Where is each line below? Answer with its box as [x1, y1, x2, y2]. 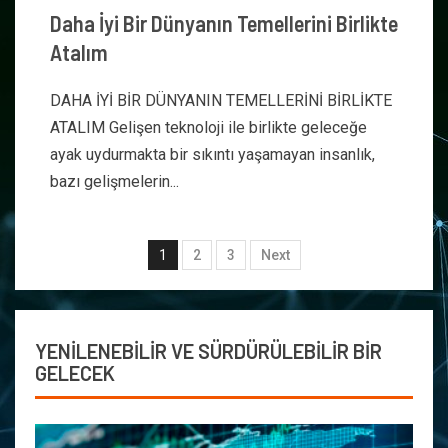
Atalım [50, 39, 108, 65]
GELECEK [35, 361, 115, 385]
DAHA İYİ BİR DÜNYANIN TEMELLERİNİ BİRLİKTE [50, 91, 392, 110]
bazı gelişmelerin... [50, 172, 179, 191]
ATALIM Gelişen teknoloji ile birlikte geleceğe [50, 118, 367, 137]
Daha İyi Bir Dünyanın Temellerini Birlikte [50, 10, 398, 36]
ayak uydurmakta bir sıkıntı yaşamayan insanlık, [50, 145, 375, 164]
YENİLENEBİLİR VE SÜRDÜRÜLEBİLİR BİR [35, 339, 382, 363]
